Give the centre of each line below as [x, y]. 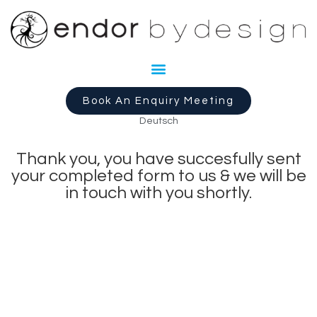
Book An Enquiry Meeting [158, 101]
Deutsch [158, 121]
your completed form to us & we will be [158, 176]
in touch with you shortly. [158, 193]
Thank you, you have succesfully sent [158, 159]
